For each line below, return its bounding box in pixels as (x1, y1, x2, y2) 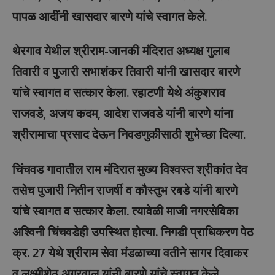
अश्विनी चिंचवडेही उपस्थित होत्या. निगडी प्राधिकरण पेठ (12, 223, 254, 239)
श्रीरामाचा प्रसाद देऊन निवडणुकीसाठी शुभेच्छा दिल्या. (12, 126, 246, 142)
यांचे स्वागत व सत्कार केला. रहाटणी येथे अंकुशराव (12, 84, 225, 100)
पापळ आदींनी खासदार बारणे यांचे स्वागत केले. (12, 7, 207, 24)
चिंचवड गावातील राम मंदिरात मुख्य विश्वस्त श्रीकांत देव (12, 160, 247, 177)
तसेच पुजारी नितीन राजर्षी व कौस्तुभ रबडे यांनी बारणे (12, 181, 238, 198)
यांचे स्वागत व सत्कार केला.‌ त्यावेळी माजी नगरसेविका (12, 202, 238, 219)
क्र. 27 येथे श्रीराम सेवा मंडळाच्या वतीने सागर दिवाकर (12, 244, 248, 260)
